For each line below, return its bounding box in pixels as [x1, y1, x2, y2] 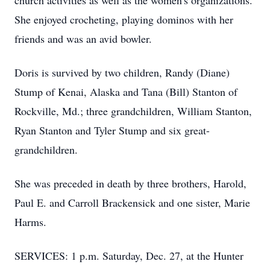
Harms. [14, 215, 46, 229]
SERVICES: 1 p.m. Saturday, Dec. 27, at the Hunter [14, 248, 243, 263]
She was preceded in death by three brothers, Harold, [14, 176, 246, 190]
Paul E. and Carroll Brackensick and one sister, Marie [14, 195, 250, 210]
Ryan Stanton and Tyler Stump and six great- [14, 123, 210, 137]
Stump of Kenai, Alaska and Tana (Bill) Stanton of [14, 84, 237, 99]
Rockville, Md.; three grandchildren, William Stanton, [14, 104, 252, 118]
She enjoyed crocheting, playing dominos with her [14, 12, 233, 27]
